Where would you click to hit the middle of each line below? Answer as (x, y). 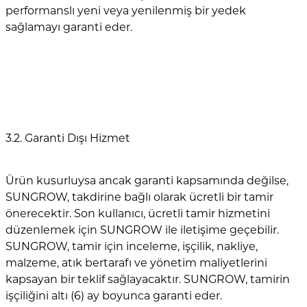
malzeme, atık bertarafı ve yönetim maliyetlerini (136, 262)
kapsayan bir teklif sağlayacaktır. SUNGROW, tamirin (148, 279)
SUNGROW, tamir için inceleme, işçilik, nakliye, (132, 246)
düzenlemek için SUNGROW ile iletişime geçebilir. (142, 230)
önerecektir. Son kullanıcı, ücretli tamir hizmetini (138, 213)
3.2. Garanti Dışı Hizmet (68, 138)
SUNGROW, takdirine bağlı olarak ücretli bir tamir (139, 197)
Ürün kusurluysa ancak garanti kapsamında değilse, (147, 180)
